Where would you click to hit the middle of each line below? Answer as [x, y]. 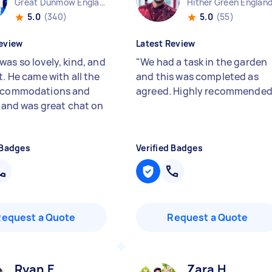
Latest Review [166, 43]
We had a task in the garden [204, 62]
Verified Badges [169, 148]
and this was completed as [197, 76]
